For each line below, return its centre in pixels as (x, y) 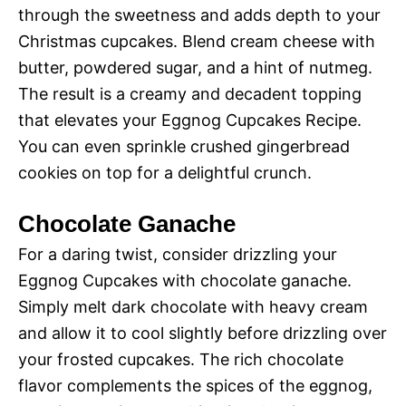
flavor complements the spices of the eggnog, (195, 386)
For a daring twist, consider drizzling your (178, 255)
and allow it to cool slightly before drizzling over (203, 333)
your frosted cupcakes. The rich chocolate (181, 360)
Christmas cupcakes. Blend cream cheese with (197, 42)
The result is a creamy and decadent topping (190, 94)
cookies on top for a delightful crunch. (165, 173)
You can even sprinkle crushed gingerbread (184, 147)
